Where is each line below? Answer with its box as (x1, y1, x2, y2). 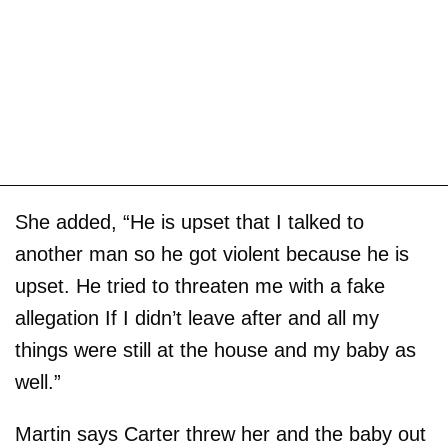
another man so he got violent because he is (15, 243, 409, 266)
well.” (15, 371, 61, 394)
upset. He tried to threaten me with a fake (15, 275, 385, 298)
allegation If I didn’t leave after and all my (15, 307, 379, 330)
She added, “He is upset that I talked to (15, 211, 364, 234)
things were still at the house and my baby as (15, 339, 416, 362)
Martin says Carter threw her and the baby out (15, 423, 426, 446)
